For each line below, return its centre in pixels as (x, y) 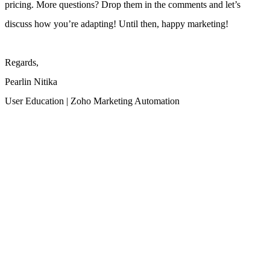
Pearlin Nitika (31, 82)
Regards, (22, 63)
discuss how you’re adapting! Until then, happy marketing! (117, 24)
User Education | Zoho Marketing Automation (92, 101)
